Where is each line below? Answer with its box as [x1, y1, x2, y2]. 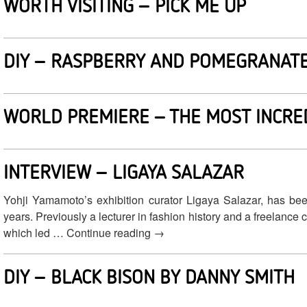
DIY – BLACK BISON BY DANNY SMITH [3, 265, 295, 288]
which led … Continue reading [3, 225, 153, 241]
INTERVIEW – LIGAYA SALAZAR [3, 160, 244, 183]
